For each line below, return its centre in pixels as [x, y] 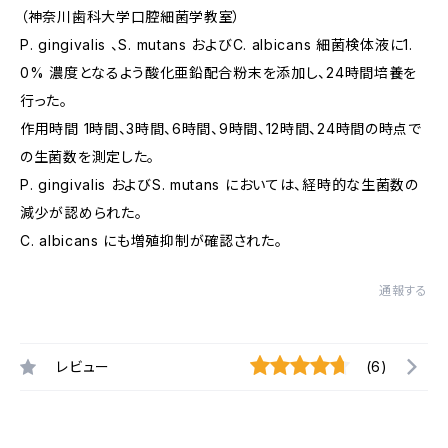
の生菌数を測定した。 [87, 156]
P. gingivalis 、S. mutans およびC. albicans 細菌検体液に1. [216, 44]
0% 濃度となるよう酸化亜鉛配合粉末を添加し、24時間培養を [219, 72]
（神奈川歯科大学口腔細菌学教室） [131, 16]
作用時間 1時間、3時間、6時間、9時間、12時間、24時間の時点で [221, 128]
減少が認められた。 [81, 212]
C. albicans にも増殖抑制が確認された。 [151, 240]
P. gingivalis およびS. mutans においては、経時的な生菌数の [219, 184]
